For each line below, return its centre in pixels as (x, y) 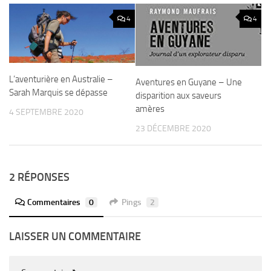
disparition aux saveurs (178, 95)
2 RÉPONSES (39, 177)
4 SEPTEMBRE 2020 (46, 113)
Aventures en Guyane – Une (189, 82)
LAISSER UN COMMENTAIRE (75, 236)
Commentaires (54, 202)
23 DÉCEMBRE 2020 (173, 128)
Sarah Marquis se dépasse (58, 93)
